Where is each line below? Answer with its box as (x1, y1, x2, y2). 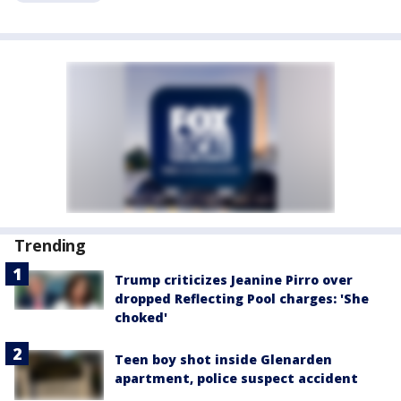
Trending (14, 234, 87, 256)
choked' (115, 308, 167, 326)
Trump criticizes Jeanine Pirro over (115, 270, 353, 288)
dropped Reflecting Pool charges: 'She (115, 289, 369, 307)
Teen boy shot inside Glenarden (115, 350, 332, 368)
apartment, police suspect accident (115, 369, 358, 387)
